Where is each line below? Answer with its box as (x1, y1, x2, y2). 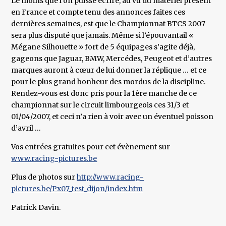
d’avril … (11, 124, 41, 133)
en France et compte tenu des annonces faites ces (11, 8, 186, 17)
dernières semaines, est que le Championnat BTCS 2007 (11, 19, 206, 29)
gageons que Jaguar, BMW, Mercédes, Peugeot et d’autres (11, 54, 212, 64)
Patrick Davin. (11, 203, 61, 212)
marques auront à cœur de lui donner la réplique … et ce (11, 66, 207, 75)
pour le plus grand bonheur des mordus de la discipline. (11, 77, 206, 87)
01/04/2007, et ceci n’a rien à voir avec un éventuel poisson (11, 112, 214, 122)
